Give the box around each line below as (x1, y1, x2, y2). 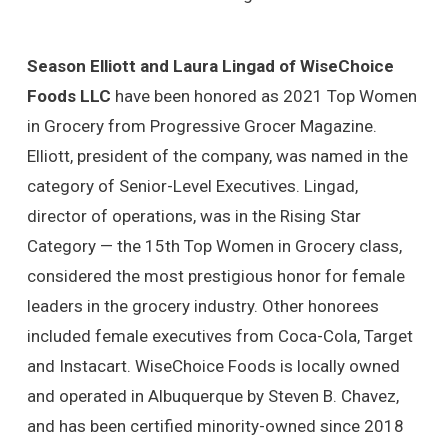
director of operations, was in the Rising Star (26, 206, 361, 227)
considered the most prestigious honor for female (26, 266, 405, 287)
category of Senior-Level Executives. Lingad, (26, 176, 358, 197)
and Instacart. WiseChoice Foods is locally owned (26, 356, 400, 377)
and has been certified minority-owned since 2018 (26, 416, 404, 437)
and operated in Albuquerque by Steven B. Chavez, (26, 386, 399, 407)
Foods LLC (26, 86, 111, 107)
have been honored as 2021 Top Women (110, 86, 417, 107)
